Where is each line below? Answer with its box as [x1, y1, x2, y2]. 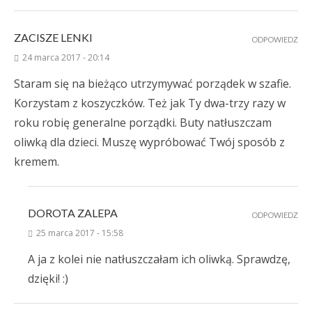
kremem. [14, 154, 59, 170]
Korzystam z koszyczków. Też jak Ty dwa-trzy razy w [14, 95, 286, 111]
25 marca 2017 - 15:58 [36, 227, 123, 240]
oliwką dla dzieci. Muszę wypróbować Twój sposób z [14, 134, 285, 150]
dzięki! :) [28, 271, 68, 287]
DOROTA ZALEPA [28, 206, 118, 220]
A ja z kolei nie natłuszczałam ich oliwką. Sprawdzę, [28, 251, 290, 267]
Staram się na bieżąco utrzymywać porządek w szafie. [14, 76, 291, 92]
